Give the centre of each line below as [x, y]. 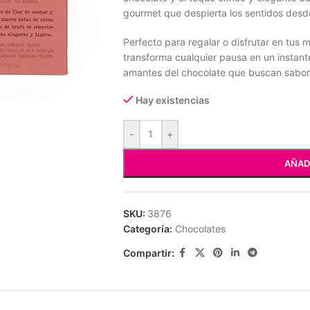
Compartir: [148, 253]
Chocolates [200, 229]
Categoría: [147, 229]
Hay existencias [173, 100]
